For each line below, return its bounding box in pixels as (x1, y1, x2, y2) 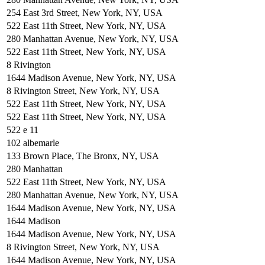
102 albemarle (7, 137, 59, 148)
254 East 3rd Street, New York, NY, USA (7, 7, 163, 18)
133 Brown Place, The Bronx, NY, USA (7, 150, 159, 161)
